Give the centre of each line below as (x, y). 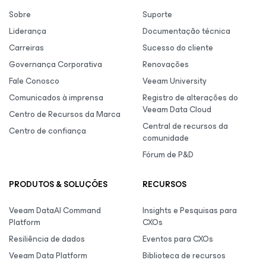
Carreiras (26, 48)
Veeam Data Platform (48, 256)
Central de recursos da (185, 126)
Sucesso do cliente (178, 48)
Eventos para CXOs (178, 239)
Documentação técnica (186, 31)
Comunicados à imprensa (56, 98)
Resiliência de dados (47, 239)
